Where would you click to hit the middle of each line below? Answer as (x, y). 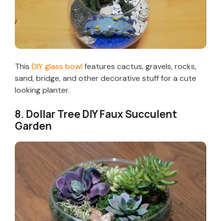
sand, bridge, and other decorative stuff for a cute (106, 78)
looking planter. (42, 90)
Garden (33, 126)
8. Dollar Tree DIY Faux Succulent (96, 114)
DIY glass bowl (57, 67)
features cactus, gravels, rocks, (139, 67)
